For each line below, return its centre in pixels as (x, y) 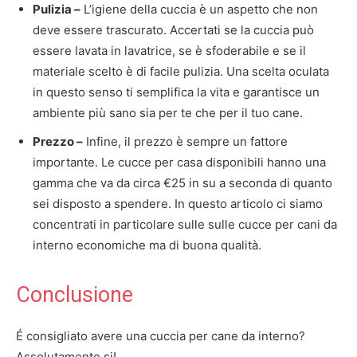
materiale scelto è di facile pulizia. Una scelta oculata (181, 71)
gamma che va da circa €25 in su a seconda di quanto (182, 183)
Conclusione (75, 295)
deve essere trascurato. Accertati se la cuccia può (173, 30)
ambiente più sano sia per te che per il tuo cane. (168, 113)
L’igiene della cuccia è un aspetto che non (199, 9)
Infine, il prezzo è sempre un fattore (185, 141)
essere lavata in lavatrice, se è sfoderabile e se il (169, 51)
